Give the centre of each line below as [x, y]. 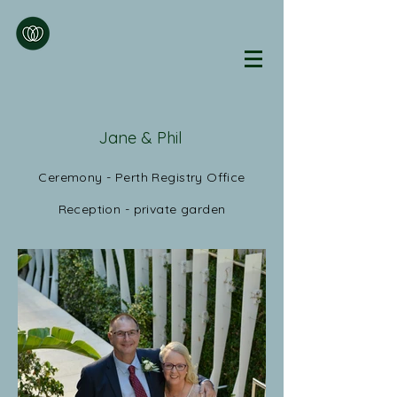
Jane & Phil [142, 138]
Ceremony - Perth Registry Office [142, 177]
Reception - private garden [142, 209]
